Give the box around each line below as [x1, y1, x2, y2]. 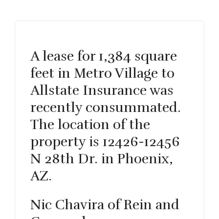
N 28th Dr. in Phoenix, [30, 150, 174, 167]
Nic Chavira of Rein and [30, 196, 180, 213]
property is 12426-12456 [30, 133, 180, 150]
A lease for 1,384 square [30, 47, 177, 65]
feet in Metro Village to [30, 65, 175, 82]
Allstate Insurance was [30, 82, 174, 99]
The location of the [30, 116, 151, 133]
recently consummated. [30, 99, 181, 116]
